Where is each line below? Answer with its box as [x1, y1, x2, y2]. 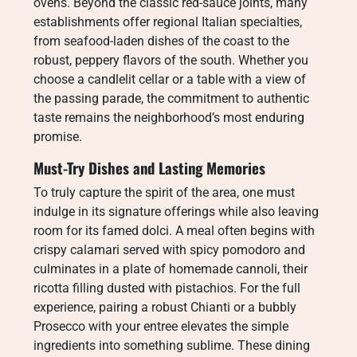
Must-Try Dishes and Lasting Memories [33, 157, 265, 178]
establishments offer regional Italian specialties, [33, 14, 302, 29]
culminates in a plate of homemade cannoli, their [33, 261, 308, 277]
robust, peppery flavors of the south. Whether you [33, 53, 308, 68]
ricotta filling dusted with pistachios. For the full [33, 280, 300, 296]
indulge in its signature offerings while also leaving [33, 204, 319, 219]
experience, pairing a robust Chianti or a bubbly [33, 300, 296, 315]
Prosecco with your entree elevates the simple [33, 319, 288, 334]
